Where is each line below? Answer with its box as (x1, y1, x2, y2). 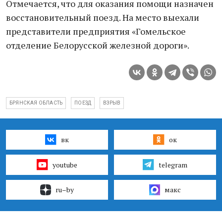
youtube (52, 160, 77, 169)
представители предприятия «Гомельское (6, 25, 186, 37)
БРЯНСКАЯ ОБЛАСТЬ (9, 100, 63, 106)
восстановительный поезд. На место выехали (6, 11, 199, 23)
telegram (158, 160, 187, 169)
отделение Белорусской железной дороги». (6, 39, 189, 51)
